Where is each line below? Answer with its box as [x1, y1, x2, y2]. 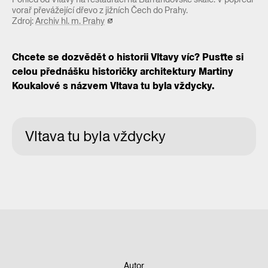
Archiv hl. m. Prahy [35, 15, 105, 28]
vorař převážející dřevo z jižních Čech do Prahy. [12, 4, 188, 17]
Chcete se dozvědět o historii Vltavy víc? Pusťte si [12, 50, 243, 65]
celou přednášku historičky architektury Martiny [12, 65, 233, 79]
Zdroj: [12, 15, 35, 28]
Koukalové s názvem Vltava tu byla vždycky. [12, 79, 215, 93]
